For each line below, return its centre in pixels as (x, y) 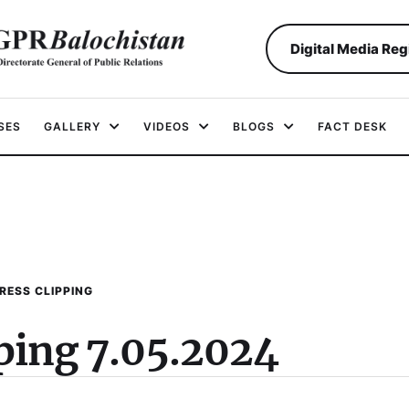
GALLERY (72, 127)
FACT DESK (352, 127)
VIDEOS (167, 127)
